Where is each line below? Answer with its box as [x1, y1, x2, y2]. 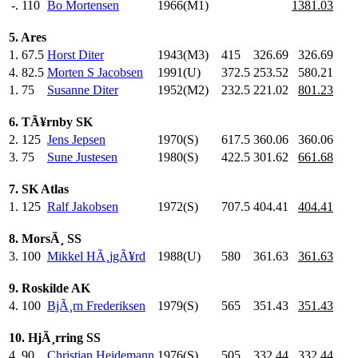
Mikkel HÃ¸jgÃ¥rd [47, 249, 145, 263]
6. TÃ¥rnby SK [9, 114, 93, 129]
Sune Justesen [47, 149, 117, 164]
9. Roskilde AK [9, 280, 90, 295]
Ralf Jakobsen [47, 199, 118, 213]
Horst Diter [47, 47, 104, 62]
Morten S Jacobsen [47, 65, 143, 79]
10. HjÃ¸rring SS [9, 330, 101, 344]
